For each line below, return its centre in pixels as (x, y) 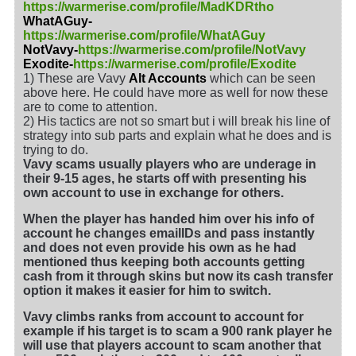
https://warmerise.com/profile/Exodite (185, 64)
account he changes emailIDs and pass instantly (169, 234)
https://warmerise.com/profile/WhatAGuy (144, 36)
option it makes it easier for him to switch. (147, 291)
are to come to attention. (90, 107)
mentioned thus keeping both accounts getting (164, 262)
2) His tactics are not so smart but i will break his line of (176, 122)
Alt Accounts (168, 79)
